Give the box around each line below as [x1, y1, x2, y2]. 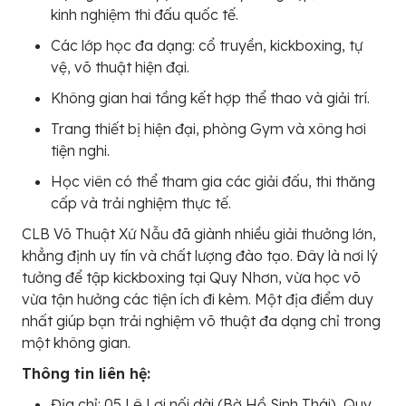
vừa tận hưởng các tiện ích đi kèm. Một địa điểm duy [22, 290, 373, 308]
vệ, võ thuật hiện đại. [51, 58, 189, 76]
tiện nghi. [51, 141, 110, 159]
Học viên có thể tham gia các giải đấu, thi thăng [51, 172, 375, 190]
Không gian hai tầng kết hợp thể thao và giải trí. [51, 89, 370, 107]
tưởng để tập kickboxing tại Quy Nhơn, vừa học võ [22, 268, 361, 286]
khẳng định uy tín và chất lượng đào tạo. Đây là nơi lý [22, 246, 378, 265]
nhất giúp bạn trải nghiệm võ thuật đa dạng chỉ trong [22, 312, 381, 330]
